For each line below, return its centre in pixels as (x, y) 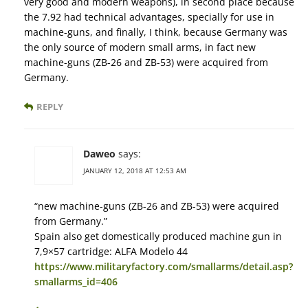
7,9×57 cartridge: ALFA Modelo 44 (111, 252)
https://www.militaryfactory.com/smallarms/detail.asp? (164, 267)
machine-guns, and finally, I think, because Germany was (156, 32)
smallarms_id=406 (76, 282)
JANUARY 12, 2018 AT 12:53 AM (135, 171)
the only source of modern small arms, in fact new (140, 47)
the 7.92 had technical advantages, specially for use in (149, 17)
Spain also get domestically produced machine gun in (158, 236)
